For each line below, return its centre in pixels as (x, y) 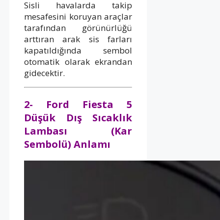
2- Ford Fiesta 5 (78, 104)
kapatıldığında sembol (78, 50)
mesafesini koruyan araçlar (78, 16)
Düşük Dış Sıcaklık (78, 117)
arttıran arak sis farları (78, 39)
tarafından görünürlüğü (78, 27)
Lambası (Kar (78, 131)
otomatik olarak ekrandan (78, 61)
